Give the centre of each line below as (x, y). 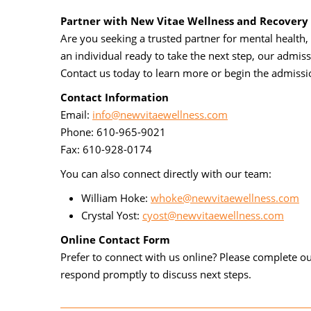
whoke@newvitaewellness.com (225, 197)
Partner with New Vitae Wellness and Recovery (184, 20)
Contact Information (115, 97)
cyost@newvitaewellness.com (213, 215)
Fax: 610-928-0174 (106, 149)
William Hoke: (116, 197)
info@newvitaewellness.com (160, 114)
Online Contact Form (115, 239)
